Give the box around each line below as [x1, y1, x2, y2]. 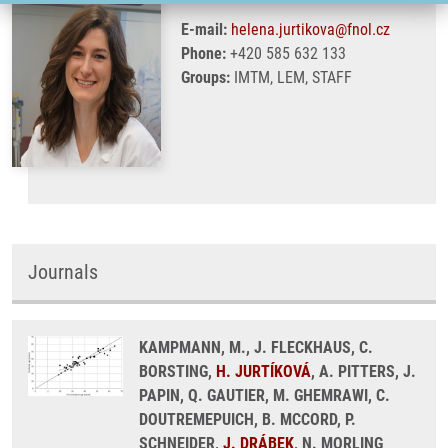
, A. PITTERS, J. [311, 362, 416, 381]
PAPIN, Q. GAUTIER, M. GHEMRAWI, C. [139, 386, 390, 405]
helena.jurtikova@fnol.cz [231, 20, 390, 39]
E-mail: [181, 20, 227, 39]
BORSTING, [139, 362, 216, 381]
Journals [28, 260, 98, 284]
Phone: [181, 44, 226, 63]
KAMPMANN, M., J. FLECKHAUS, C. [139, 338, 373, 357]
